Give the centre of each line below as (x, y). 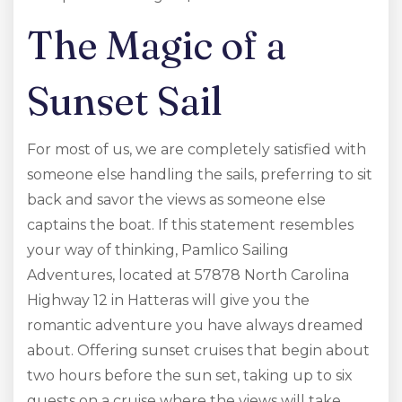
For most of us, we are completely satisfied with (197, 149)
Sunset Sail (125, 100)
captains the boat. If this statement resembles (190, 225)
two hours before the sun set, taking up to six (190, 376)
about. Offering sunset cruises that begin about (198, 350)
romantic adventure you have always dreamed (195, 325)
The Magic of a (157, 45)
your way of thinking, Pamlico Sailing (158, 250)
